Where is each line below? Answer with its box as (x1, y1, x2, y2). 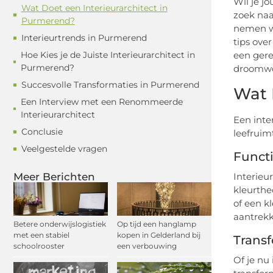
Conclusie (21, 126, 63, 138)
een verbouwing (117, 241, 177, 250)
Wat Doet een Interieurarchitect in (21, 2, 168, 14)
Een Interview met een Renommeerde (21, 96, 183, 108)
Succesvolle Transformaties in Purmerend (21, 79, 199, 91)
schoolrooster (13, 241, 65, 250)
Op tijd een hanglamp (117, 219, 196, 229)
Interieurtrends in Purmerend (21, 32, 147, 44)
